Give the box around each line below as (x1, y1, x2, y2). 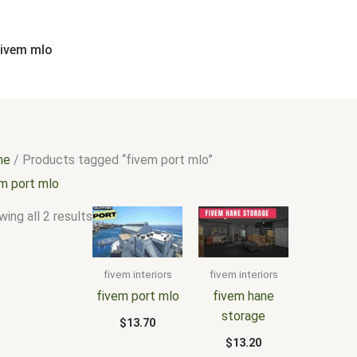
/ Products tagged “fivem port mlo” (10, 152, 214, 167)
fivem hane (213, 288, 275, 304)
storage (222, 308, 266, 324)
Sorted (92, 2, 131, 17)
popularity (92, 41, 148, 57)
